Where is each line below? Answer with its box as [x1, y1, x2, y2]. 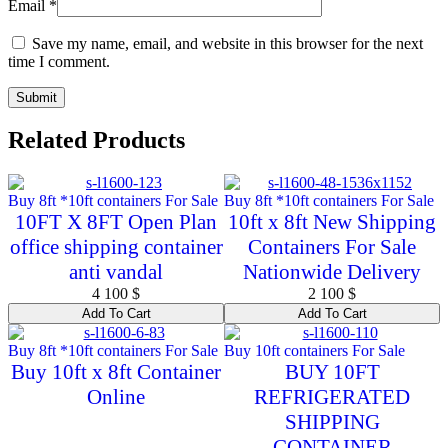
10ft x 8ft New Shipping [228, 210, 436, 235]
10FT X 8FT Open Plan [15, 210, 217, 235]
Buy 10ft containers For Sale [224, 342, 405, 360]
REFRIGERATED [254, 385, 410, 410]
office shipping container [9, 235, 223, 260]
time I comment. [8, 52, 110, 70]
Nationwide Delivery [243, 260, 421, 285]
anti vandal [69, 260, 163, 285]
